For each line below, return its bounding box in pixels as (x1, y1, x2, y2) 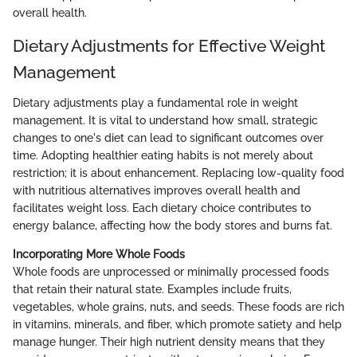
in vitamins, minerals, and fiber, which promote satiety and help (13, 317, 342, 331)
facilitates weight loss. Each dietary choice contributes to (13, 201, 311, 214)
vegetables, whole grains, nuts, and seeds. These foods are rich (13, 300, 344, 313)
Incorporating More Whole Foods (13, 247, 185, 261)
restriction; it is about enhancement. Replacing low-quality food (13, 166, 344, 179)
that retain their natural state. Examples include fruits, (13, 282, 292, 296)
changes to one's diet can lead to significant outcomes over (13, 131, 324, 144)
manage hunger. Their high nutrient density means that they (13, 335, 325, 348)
